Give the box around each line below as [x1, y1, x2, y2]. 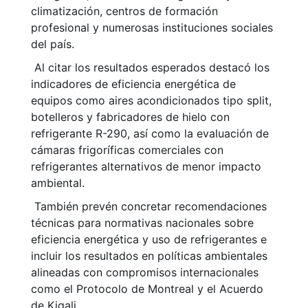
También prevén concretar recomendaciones [31, 199, 267, 214]
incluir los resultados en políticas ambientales [31, 249, 267, 263]
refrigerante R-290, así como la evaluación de [31, 126, 269, 141]
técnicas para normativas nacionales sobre [31, 216, 254, 230]
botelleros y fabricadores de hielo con [31, 110, 230, 124]
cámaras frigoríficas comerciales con [31, 143, 223, 157]
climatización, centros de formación [31, 4, 218, 19]
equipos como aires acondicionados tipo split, [31, 93, 272, 108]
